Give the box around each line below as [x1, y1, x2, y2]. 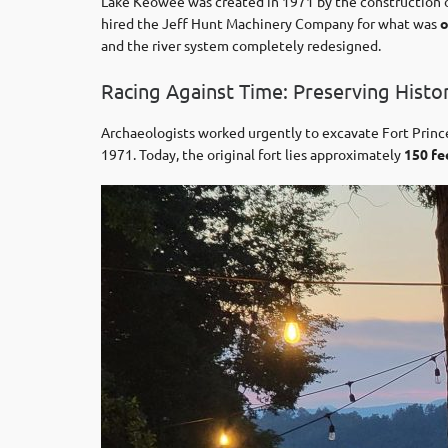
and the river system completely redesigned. [101, 36, 381, 54]
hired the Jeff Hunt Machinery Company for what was [101, 14, 440, 32]
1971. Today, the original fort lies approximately [101, 145, 404, 163]
